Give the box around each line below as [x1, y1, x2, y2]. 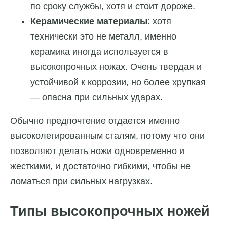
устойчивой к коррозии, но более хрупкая [30, 77, 206, 87]
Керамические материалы [30, 16, 147, 26]
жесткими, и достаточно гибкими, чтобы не [10, 161, 191, 171]
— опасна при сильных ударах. [30, 92, 163, 102]
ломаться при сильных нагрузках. [10, 176, 153, 186]
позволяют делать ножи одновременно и [10, 145, 184, 156]
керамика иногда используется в [30, 46, 168, 57]
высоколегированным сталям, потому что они [10, 130, 205, 141]
